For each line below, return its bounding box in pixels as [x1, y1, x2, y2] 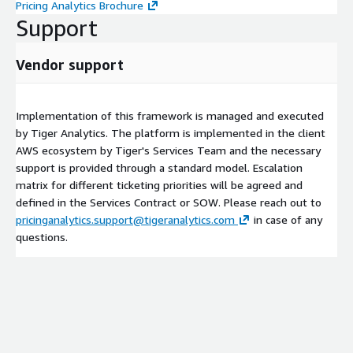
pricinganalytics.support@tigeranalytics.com [16, 212, 235, 226]
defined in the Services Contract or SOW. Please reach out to [16, 195, 321, 209]
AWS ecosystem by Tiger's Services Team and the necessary [16, 143, 321, 157]
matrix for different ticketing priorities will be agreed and [16, 177, 303, 191]
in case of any [251, 212, 322, 226]
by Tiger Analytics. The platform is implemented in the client [16, 125, 325, 139]
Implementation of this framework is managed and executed [16, 108, 324, 122]
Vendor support [16, 55, 124, 73]
